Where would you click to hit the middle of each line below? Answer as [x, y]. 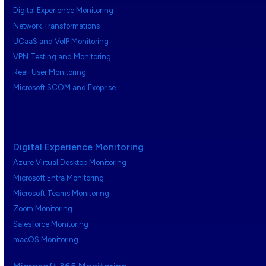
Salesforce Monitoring [51, 224]
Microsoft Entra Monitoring [59, 178]
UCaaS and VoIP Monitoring [61, 42]
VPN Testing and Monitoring [62, 57]
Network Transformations [57, 26]
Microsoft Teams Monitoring [61, 194]
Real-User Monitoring [50, 72]
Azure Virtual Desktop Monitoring [70, 163]
